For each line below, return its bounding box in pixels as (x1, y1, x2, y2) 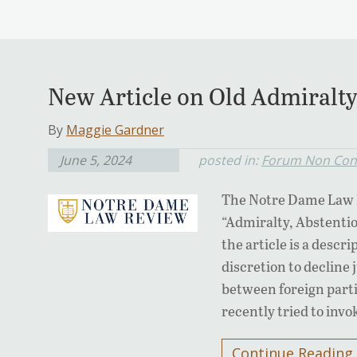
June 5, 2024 (60, 151, 131, 170)
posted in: (198, 151, 261, 170)
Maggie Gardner (66, 121, 164, 139)
